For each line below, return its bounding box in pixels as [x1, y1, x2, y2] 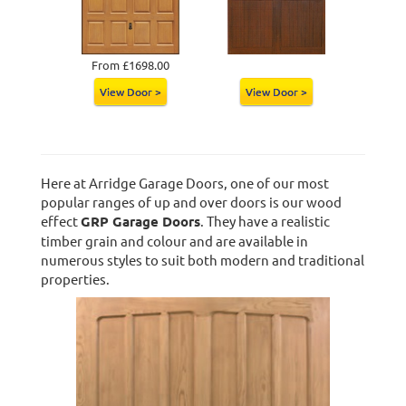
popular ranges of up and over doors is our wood [40, 192, 342, 210]
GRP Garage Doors [80, 211, 200, 230]
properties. [40, 269, 110, 287]
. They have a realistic [199, 211, 330, 229]
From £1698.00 [91, 56, 169, 72]
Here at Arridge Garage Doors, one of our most [40, 173, 329, 191]
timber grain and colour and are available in [40, 231, 308, 249]
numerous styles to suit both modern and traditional [40, 250, 364, 268]
